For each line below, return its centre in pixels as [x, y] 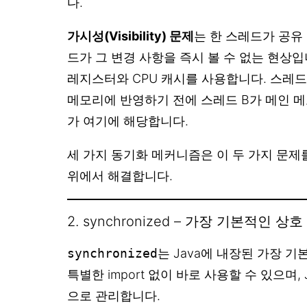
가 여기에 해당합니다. [128, 121]
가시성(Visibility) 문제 [131, 36]
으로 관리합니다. [114, 296]
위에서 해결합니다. [120, 176]
